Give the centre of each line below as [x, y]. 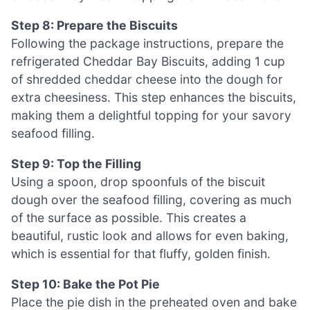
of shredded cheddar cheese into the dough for [147, 80]
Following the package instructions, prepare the [147, 44]
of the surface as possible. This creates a [129, 218]
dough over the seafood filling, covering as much [151, 200]
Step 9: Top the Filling [76, 164]
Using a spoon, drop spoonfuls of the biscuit [138, 182]
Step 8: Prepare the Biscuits [94, 26]
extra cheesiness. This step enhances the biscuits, [154, 98]
